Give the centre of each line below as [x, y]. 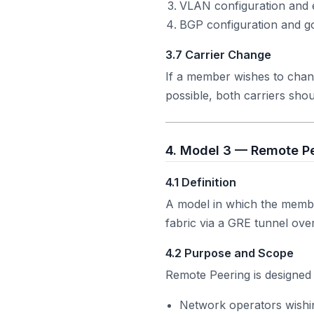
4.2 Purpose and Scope [230, 253]
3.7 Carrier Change [218, 54]
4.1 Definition [201, 183]
